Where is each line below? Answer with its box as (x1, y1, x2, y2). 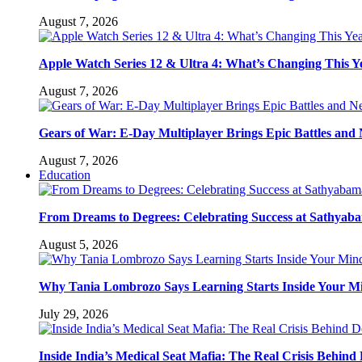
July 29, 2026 (39, 306, 108, 321)
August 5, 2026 (39, 237, 118, 251)
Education (39, 167, 90, 182)
